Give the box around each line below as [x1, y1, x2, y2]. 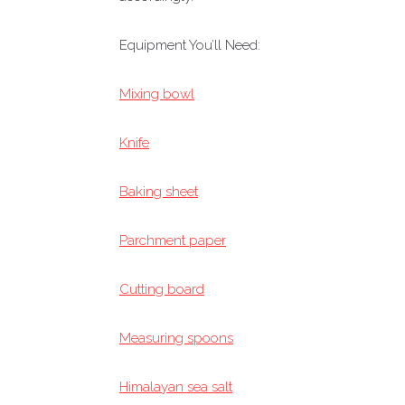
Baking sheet [119, 184, 198, 200]
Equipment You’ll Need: [119, 37, 260, 53]
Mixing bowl [119, 86, 194, 102]
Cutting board [119, 281, 204, 297]
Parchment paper [119, 232, 226, 249]
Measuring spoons [119, 330, 233, 346]
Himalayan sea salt [119, 379, 232, 395]
